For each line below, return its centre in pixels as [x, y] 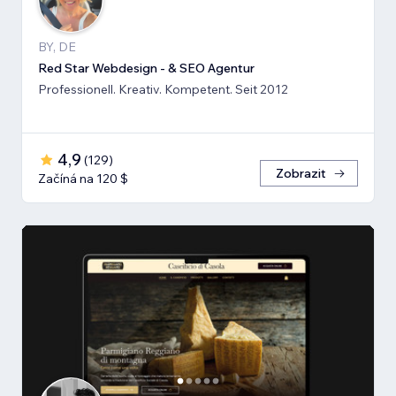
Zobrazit [301, 173]
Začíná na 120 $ [83, 178]
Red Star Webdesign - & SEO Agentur [146, 68]
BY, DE [57, 46]
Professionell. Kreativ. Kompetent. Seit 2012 [163, 89]
